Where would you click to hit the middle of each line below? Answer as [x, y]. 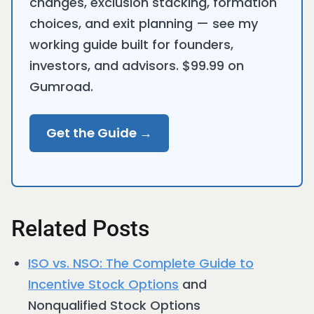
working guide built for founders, [131, 45]
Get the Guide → [99, 133]
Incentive [58, 285]
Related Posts [80, 229]
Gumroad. [61, 87]
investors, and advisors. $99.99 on [137, 66]
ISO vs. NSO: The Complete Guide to [141, 264]
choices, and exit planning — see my [144, 24]
